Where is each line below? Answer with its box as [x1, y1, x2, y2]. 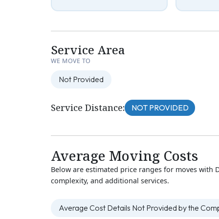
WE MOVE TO [51, 57, 91, 66]
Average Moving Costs [51, 146, 198, 165]
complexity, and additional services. [51, 176, 169, 186]
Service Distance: [51, 101, 125, 113]
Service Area [51, 42, 125, 58]
